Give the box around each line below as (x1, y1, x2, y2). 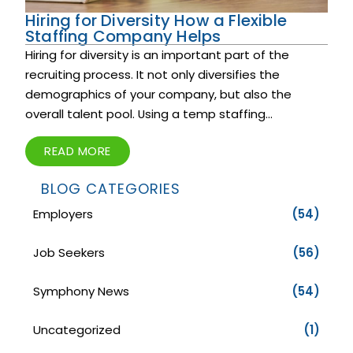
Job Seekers (33, 244, 105, 261)
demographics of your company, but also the (25, 86, 292, 102)
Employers (33, 206, 93, 222)
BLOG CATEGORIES (41, 179, 180, 199)
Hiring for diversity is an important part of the (25, 46, 289, 63)
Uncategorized (33, 321, 121, 338)
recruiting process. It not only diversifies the (25, 66, 280, 83)
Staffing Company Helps (25, 25, 221, 47)
